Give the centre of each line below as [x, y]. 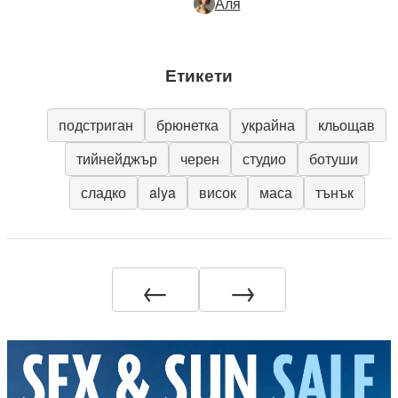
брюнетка [187, 125]
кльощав [346, 125]
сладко [103, 193]
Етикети [199, 75]
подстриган [96, 125]
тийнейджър [116, 159]
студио [264, 159]
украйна [268, 125]
